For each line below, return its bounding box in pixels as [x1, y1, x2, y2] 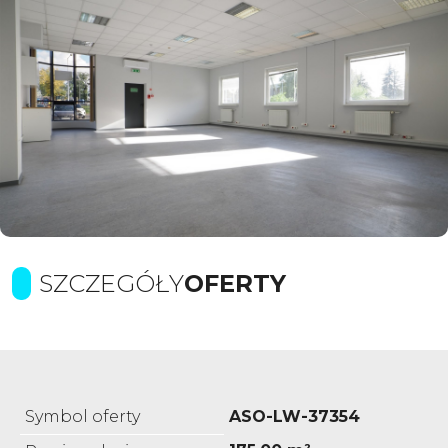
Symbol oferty [25, 406, 140, 426]
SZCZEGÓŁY [39, 268, 184, 298]
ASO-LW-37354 [229, 406, 360, 426]
